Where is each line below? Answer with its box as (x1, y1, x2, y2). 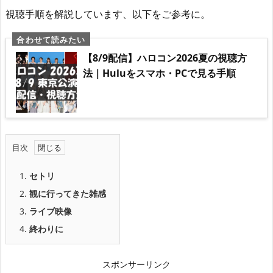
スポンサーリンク (102, 258, 171, 270)
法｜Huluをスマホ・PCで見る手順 (83, 66, 236, 80)
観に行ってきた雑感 (29, 187, 106, 199)
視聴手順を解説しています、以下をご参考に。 (5, 7, 210, 21)
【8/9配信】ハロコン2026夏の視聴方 (83, 51, 247, 65)
